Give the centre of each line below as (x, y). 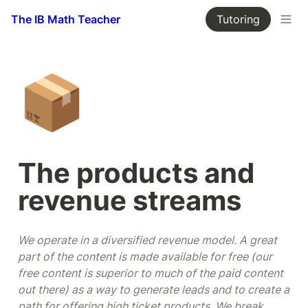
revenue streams (130, 200)
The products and (136, 173)
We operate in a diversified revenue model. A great (147, 240)
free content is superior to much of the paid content (151, 273)
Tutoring (238, 19)
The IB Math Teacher (66, 19)
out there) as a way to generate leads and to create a (154, 289)
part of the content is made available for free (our (145, 256)
